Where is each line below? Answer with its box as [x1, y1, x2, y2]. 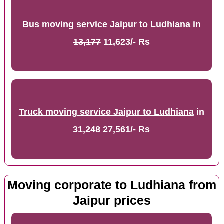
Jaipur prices [72, 194, 151, 208]
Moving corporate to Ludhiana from [7, 178, 216, 192]
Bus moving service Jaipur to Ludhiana [22, 19, 190, 29]
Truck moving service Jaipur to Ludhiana [18, 107, 194, 117]
